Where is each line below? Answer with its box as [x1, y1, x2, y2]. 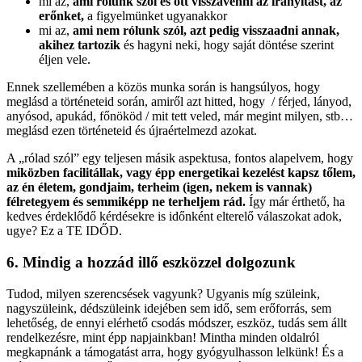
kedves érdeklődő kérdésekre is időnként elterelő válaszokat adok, [6, 209, 342, 224]
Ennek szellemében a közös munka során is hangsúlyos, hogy [6, 80, 320, 95]
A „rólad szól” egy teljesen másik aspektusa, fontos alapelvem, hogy [6, 151, 353, 166]
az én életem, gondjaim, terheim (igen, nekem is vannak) [6, 180, 312, 195]
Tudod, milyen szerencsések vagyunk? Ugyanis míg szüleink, [6, 286, 320, 301]
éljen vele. [39, 53, 94, 67]
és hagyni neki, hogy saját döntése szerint [124, 38, 334, 53]
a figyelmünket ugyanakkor [84, 9, 227, 23]
